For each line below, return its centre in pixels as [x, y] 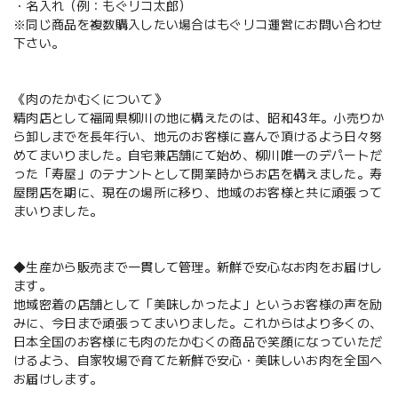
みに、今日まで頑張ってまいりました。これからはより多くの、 [198, 324]
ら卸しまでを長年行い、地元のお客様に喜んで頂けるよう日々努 [198, 137]
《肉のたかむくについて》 [90, 100]
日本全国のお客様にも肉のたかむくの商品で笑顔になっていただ [198, 342]
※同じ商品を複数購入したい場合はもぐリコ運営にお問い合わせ [198, 25]
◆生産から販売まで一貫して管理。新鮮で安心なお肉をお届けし [198, 268]
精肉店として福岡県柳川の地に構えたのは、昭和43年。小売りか [199, 119]
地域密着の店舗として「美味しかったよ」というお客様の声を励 [198, 305]
